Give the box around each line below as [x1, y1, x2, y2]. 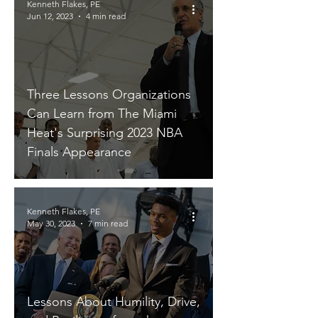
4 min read [86, 11, 126, 21]
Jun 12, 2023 [27, 11, 73, 21]
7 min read [88, 218, 128, 229]
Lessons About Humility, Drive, [27, 294, 200, 309]
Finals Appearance [27, 144, 131, 160]
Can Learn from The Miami [27, 106, 177, 121]
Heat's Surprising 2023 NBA [27, 125, 182, 141]
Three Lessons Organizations [27, 87, 191, 102]
